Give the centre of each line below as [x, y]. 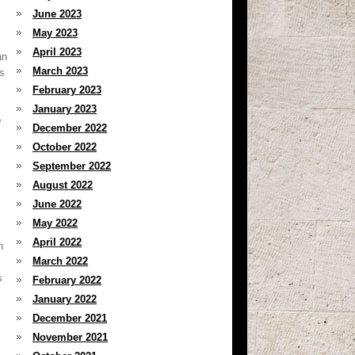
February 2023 [67, 90]
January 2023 [65, 109]
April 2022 [57, 242]
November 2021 [70, 337]
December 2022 [70, 128]
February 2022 [67, 280]
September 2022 [72, 166]
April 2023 [57, 52]
